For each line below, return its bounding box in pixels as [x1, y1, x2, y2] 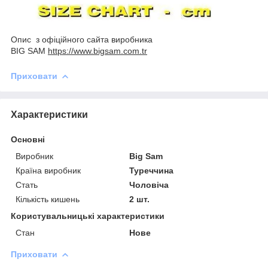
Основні [11, 134, 45, 144]
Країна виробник [16, 165, 81, 175]
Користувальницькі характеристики [11, 211, 165, 221]
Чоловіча [129, 179, 169, 190]
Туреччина [129, 165, 174, 175]
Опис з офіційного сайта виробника [11, 34, 153, 44]
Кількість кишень [16, 194, 80, 204]
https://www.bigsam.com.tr [48, 45, 147, 56]
